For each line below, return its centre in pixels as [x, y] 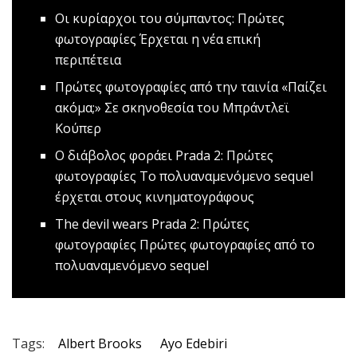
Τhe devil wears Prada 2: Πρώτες [153, 224]
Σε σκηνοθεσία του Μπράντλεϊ [196, 108]
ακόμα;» [78, 108]
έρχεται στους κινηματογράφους [155, 197]
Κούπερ [78, 129]
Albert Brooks [100, 344]
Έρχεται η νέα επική [199, 39]
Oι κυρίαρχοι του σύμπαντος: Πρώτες [170, 19]
